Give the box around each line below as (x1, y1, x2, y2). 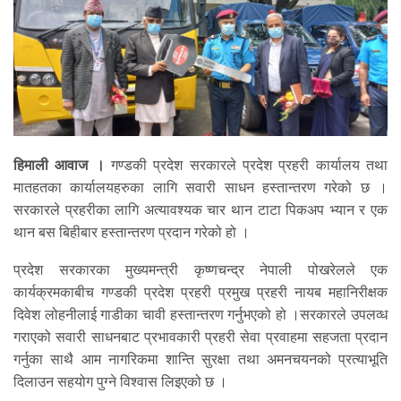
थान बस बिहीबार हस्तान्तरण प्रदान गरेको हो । (13, 224, 250, 242)
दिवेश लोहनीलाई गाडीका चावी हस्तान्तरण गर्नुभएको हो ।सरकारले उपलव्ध (13, 306, 388, 324)
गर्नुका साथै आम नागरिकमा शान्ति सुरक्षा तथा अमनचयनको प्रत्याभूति (13, 351, 388, 369)
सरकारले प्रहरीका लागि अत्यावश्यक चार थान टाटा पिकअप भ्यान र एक (13, 201, 388, 219)
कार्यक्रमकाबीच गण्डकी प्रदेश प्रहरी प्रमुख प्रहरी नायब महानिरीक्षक (13, 284, 388, 302)
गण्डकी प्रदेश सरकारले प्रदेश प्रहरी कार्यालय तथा (104, 157, 388, 175)
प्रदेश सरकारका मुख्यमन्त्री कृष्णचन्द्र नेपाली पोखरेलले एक (13, 261, 388, 279)
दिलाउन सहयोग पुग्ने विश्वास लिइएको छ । (13, 373, 227, 391)
